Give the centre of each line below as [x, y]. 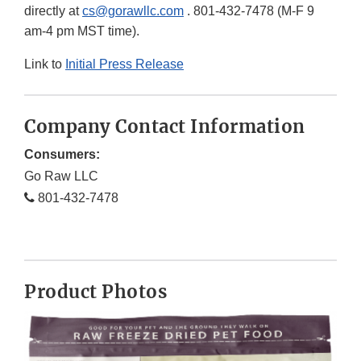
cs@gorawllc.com [133, 11]
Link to [45, 64]
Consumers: [62, 155]
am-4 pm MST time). [82, 31]
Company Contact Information [165, 127]
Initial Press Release [124, 64]
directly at [53, 11]
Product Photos [95, 292]
